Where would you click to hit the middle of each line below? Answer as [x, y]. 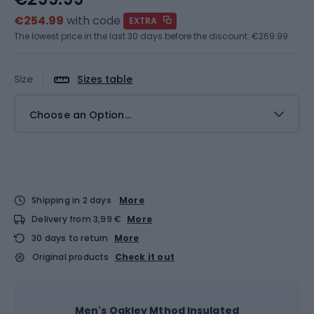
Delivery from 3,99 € [77, 219]
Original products [71, 257]
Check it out [145, 257]
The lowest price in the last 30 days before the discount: [133, 36]
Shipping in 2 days [71, 200]
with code [94, 21]
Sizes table [105, 79]
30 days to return [70, 238]
